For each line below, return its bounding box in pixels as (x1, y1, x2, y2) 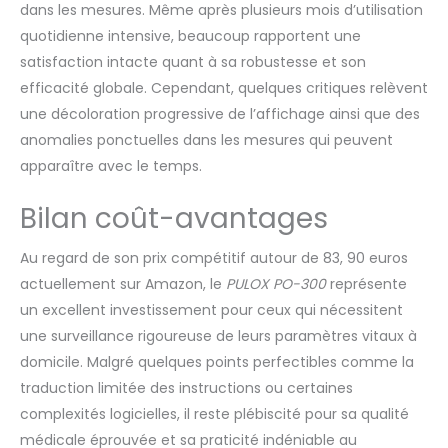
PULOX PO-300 (226, 273, 326, 294)
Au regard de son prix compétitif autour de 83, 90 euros (20, 247, 408, 268)
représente (326, 273, 407, 294)
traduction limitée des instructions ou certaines (20, 377, 353, 398)
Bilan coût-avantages (20, 198, 328, 238)
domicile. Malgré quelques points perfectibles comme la (20, 351, 414, 372)
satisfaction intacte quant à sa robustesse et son (20, 51, 366, 72)
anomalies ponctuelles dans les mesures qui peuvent (20, 129, 393, 150)
